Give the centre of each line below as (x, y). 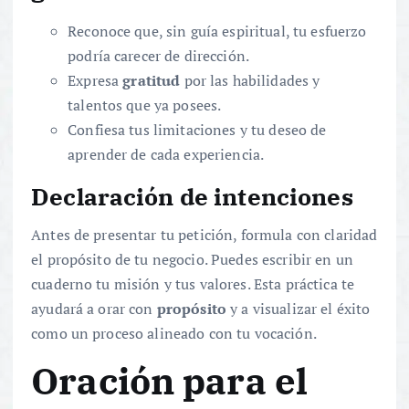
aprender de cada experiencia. (166, 154)
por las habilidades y (250, 80)
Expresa (95, 80)
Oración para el (170, 381)
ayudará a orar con (94, 308)
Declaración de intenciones (192, 196)
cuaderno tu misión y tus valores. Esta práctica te (193, 283)
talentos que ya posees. (145, 105)
